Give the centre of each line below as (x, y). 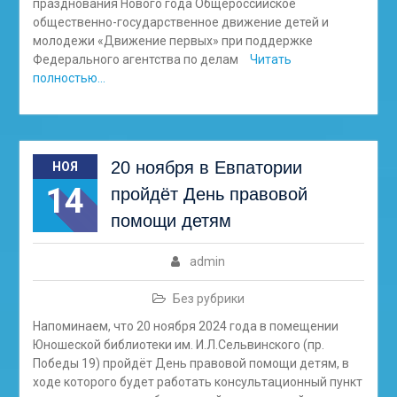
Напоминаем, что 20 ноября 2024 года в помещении (185, 326)
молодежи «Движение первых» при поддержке (172, 41)
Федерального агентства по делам (136, 59)
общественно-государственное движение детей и (180, 22)
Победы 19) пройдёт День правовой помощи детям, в (191, 363)
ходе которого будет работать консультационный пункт (197, 382)
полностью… (69, 78)
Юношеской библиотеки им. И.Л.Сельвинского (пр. (178, 345)
